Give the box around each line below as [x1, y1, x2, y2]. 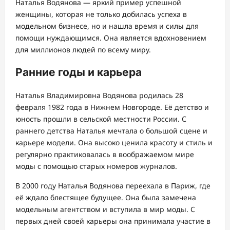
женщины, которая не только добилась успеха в [15, 9, 187, 19]
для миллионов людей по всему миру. [15, 44, 151, 54]
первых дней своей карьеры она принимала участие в [15, 216, 210, 226]
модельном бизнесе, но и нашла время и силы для [15, 21, 199, 31]
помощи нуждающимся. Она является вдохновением [15, 32, 206, 43]
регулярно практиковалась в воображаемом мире [15, 149, 194, 159]
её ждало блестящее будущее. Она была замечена [15, 192, 196, 202]
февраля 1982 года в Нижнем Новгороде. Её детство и [15, 102, 209, 112]
